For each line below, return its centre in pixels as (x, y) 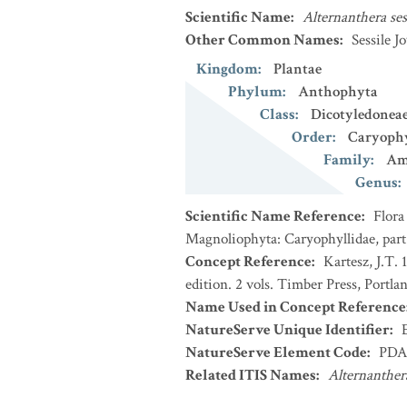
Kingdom (227, 69)
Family (347, 160)
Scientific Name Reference (273, 216)
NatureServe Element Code (276, 352)
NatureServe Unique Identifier (288, 330)
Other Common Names (263, 40)
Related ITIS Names (251, 375)
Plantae (298, 69)
